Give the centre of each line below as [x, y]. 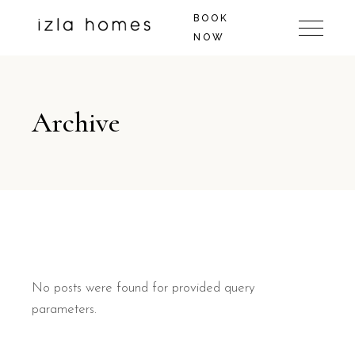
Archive [76, 122]
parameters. [65, 309]
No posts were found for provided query [144, 288]
